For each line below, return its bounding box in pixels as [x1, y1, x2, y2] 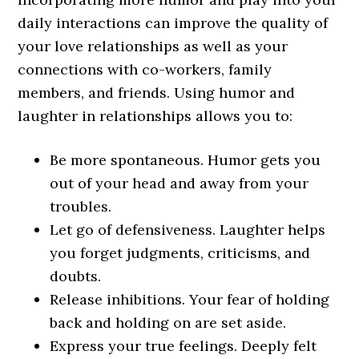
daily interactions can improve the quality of [18, 14, 329, 32]
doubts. [50, 267, 102, 285]
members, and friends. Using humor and [18, 83, 296, 102]
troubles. [50, 197, 112, 216]
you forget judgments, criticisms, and [50, 244, 311, 262]
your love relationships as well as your [18, 37, 288, 55]
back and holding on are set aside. [50, 313, 287, 332]
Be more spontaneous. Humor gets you [50, 151, 321, 169]
